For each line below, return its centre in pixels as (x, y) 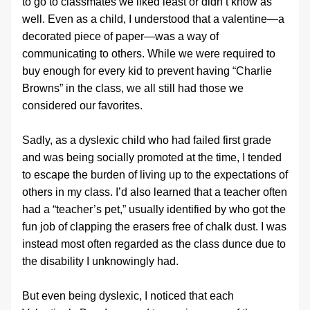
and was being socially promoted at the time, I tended (152, 157)
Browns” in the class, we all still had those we (133, 88)
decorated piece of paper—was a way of (120, 36)
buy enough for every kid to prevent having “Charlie (147, 71)
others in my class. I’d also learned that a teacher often (155, 192)
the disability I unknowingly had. (100, 261)
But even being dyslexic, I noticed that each (128, 296)
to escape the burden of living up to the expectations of (155, 175)
